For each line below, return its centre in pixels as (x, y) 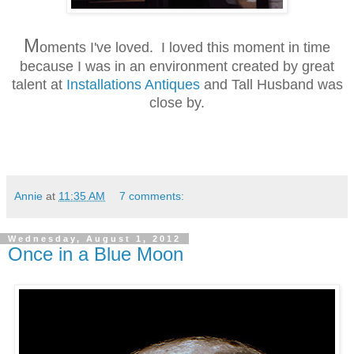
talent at (39, 85)
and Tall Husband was (271, 85)
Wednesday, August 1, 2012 (94, 239)
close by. (177, 103)
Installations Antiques (133, 85)
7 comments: (152, 196)
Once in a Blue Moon (96, 254)
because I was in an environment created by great (177, 67)
